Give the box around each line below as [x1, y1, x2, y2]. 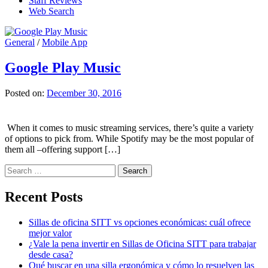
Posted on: [5, 87, 47, 98]
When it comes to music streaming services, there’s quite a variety [5, 122, 254, 133]
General [5, 37, 35, 47]
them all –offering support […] [5, 144, 120, 154]
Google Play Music [5, 59, 121, 75]
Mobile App [42, 37, 87, 47]
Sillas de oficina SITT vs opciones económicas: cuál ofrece [29, 217, 251, 227]
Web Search [29, 6, 74, 16]
